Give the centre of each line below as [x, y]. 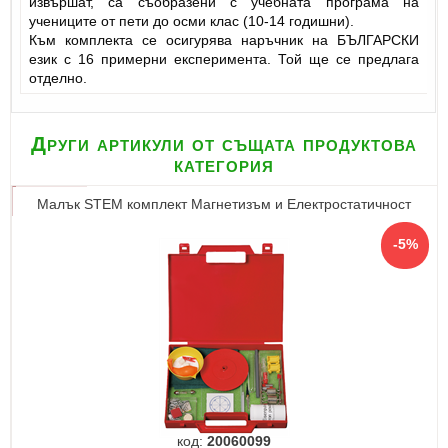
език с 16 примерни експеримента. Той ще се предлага [224, 59]
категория [224, 164]
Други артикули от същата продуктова [224, 143]
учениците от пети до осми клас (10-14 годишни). [191, 21]
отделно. [57, 78]
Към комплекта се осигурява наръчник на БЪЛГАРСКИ [224, 40]
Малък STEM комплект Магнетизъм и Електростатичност [224, 203]
